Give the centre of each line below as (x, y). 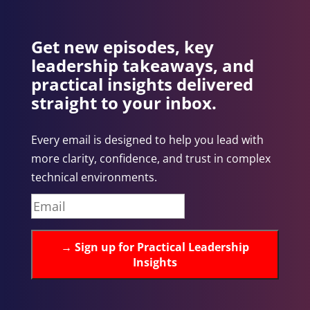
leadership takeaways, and (142, 66)
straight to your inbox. (124, 103)
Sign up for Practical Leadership (160, 247)
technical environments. (94, 177)
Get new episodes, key (122, 47)
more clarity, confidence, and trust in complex (151, 159)
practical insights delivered (142, 84)
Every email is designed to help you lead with (147, 140)
